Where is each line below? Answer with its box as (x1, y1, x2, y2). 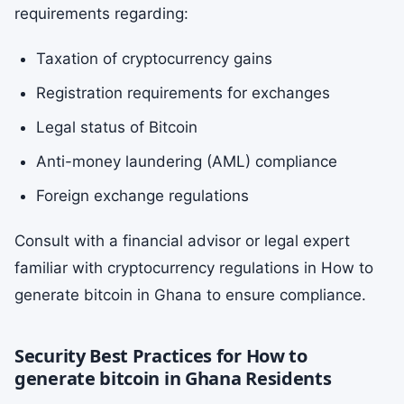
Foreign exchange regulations (36, 187, 249, 205)
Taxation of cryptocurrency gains (36, 50, 272, 68)
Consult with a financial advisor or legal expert (14, 232, 350, 250)
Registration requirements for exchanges (36, 84, 330, 102)
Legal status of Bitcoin (36, 118, 197, 136)
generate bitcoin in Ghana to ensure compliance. (14, 286, 366, 304)
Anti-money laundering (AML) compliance (36, 152, 337, 170)
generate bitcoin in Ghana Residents (14, 366, 332, 390)
